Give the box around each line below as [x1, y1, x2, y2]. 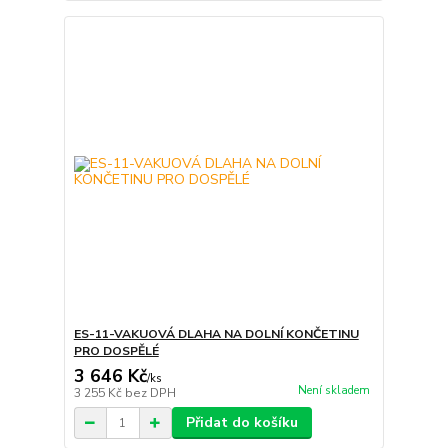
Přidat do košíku [185, 413, 298, 433]
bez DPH [124, 385, 176, 402]
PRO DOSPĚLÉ [73, 343, 159, 360]
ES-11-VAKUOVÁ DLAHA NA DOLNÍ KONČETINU [73, 326, 359, 343]
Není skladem [297, 383, 370, 399]
